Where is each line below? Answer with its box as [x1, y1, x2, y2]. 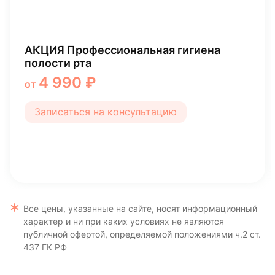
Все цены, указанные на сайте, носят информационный [23, 203, 257, 214]
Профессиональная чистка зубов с [25, 88, 215, 102]
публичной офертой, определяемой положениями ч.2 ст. [23, 229, 261, 239]
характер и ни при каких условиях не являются [23, 216, 224, 227]
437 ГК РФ [23, 242, 67, 252]
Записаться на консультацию [34, 151, 177, 163]
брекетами [25, 101, 85, 115]
